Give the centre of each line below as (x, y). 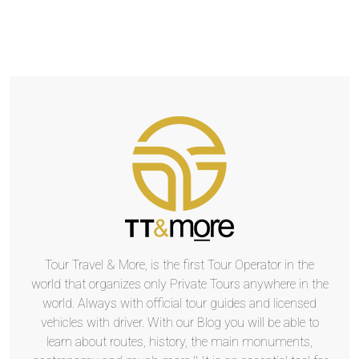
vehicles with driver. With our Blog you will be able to (179, 323)
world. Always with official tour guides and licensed (179, 303)
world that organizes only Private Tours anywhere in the (179, 284)
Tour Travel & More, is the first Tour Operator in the (179, 265)
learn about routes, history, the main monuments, (179, 342)
